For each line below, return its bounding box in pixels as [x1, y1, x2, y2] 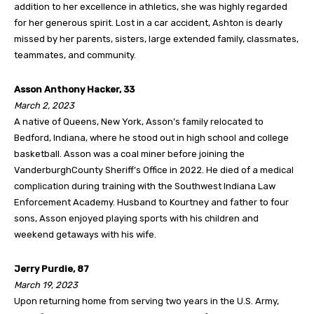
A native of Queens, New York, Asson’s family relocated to [14, 116, 264, 127]
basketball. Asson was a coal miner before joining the [14, 148, 245, 159]
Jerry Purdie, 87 [14, 263, 89, 274]
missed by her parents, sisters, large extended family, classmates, [14, 33, 299, 44]
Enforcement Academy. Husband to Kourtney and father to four [14, 196, 289, 207]
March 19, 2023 [14, 279, 78, 290]
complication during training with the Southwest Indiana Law [14, 180, 275, 191]
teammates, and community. [14, 49, 136, 60]
